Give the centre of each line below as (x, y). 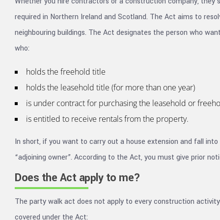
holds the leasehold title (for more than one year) (110, 87)
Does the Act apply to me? (78, 178)
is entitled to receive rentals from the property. (107, 119)
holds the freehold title (66, 72)
